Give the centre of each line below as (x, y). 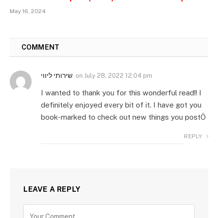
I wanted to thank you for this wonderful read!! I (121, 92)
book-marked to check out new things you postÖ (123, 117)
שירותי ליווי (57, 75)
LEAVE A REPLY (52, 189)
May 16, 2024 (28, 11)
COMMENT (40, 47)
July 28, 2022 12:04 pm (118, 75)
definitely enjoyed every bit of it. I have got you (121, 105)
